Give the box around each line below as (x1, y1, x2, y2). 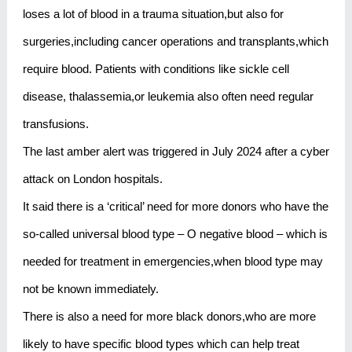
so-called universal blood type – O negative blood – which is (22, 226, 328, 240)
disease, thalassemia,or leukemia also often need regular (22, 89, 313, 103)
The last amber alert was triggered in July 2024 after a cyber (22, 144, 329, 158)
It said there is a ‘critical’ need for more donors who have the (22, 199, 328, 213)
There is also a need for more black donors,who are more (22, 309, 316, 323)
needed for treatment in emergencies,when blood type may (22, 254, 323, 268)
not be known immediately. (22, 281, 159, 295)
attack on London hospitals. (22, 171, 163, 185)
